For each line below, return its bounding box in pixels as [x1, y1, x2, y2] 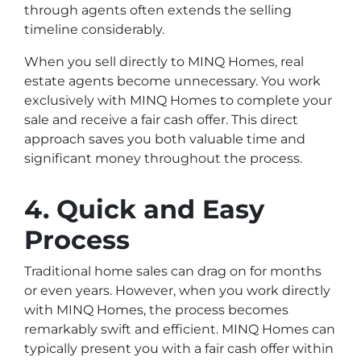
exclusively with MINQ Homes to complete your [24, 92, 332, 108]
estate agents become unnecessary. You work [24, 73, 321, 89]
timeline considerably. [24, 21, 164, 37]
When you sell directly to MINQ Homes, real [24, 53, 304, 69]
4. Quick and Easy [24, 193, 264, 225]
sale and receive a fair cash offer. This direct [24, 111, 298, 127]
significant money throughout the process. [24, 150, 302, 166]
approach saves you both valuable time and [24, 131, 305, 147]
